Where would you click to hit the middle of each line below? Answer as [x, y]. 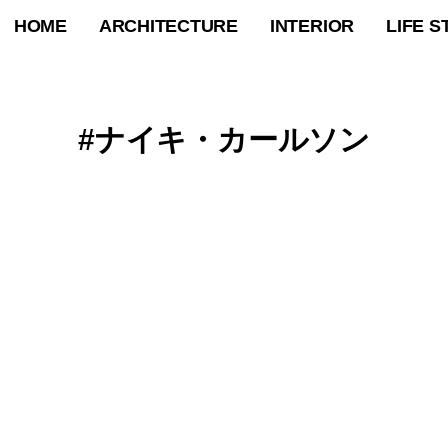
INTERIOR [312, 26]
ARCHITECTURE [168, 26]
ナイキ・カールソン [232, 139]
